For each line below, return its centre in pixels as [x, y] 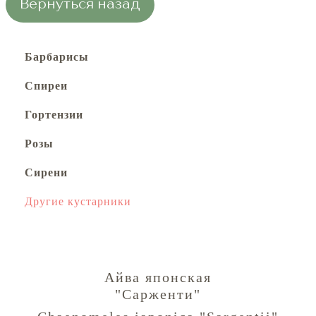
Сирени [46, 172]
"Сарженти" [158, 294]
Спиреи [46, 86]
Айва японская [158, 277]
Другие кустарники [78, 201]
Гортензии [54, 115]
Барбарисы [57, 57]
